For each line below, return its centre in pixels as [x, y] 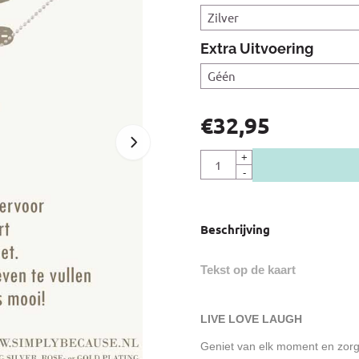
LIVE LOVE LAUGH [251, 319]
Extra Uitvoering [256, 48]
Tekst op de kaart [248, 269]
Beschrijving [235, 229]
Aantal [217, 157]
